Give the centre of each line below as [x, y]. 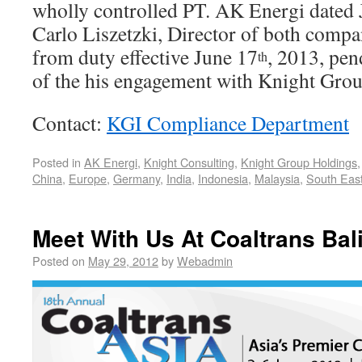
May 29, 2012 [123, 261]
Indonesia [223, 178]
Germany [137, 178]
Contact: [69, 123]
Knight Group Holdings [299, 162]
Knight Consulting [189, 162]
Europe [88, 178]
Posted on [59, 261]
